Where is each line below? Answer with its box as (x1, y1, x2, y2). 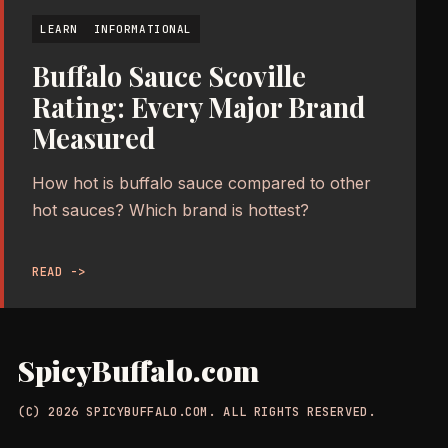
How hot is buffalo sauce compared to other (32, 173, 371, 194)
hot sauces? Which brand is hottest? (32, 200, 309, 221)
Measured (32, 120, 155, 157)
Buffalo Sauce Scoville (32, 58, 306, 95)
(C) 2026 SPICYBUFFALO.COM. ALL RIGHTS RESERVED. (17, 404, 376, 421)
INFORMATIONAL (93, 22, 192, 37)
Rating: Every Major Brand (32, 89, 365, 126)
